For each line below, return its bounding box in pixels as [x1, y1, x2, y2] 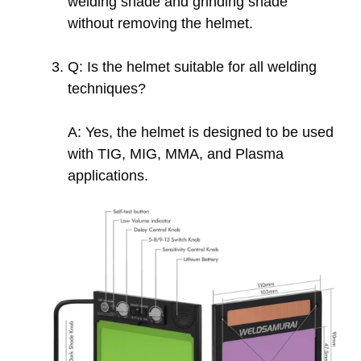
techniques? [68, 80, 146, 97]
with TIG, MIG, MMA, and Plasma [68, 145, 284, 162]
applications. [68, 167, 148, 184]
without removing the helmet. [68, 15, 253, 31]
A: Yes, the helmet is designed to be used [68, 123, 334, 140]
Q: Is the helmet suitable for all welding [68, 58, 317, 75]
